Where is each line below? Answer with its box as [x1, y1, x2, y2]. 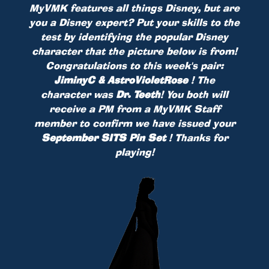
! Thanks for [168, 130, 228, 144]
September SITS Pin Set [41, 130, 169, 144]
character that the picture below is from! [32, 44, 237, 58]
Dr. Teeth [116, 87, 160, 101]
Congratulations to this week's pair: [46, 58, 223, 72]
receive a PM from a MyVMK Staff [49, 101, 220, 115]
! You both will [160, 87, 228, 101]
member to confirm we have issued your [34, 116, 235, 130]
